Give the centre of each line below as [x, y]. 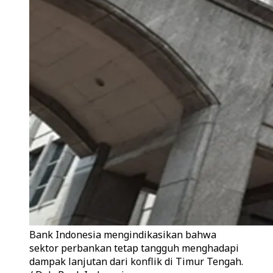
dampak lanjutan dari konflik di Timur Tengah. [136, 261]
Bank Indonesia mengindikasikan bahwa [123, 235]
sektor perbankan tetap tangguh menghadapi [134, 248]
